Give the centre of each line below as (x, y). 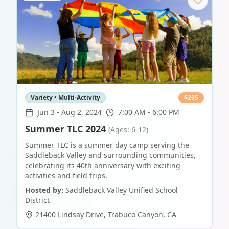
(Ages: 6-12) (128, 130)
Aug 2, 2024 (82, 112)
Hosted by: (44, 190)
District (37, 200)
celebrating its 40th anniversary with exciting (103, 166)
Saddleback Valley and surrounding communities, (110, 155)
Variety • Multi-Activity (65, 98)
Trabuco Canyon (135, 215)
